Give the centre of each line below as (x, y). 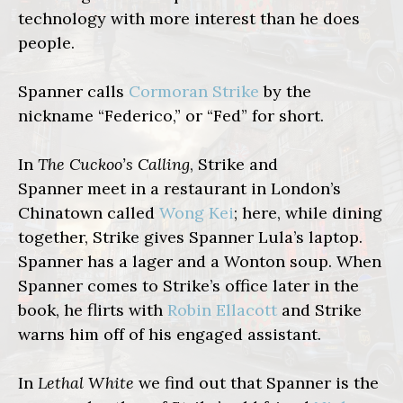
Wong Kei (197, 213)
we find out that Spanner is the (256, 383)
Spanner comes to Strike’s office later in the (188, 286)
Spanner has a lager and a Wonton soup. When (200, 262)
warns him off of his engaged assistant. (170, 335)
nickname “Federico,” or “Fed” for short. (171, 116)
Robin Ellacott (222, 310)
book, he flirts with (93, 310)
